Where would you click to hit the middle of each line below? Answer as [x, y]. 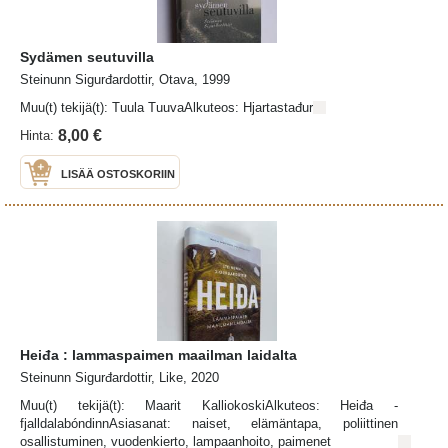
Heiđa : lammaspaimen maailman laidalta [158, 354]
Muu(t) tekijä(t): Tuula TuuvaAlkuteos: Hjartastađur [166, 107]
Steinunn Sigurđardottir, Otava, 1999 [125, 79]
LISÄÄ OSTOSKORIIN [118, 173]
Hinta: [37, 135]
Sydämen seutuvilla [87, 56]
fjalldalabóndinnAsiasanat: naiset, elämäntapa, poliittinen [209, 423]
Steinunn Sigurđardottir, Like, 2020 [119, 377]
